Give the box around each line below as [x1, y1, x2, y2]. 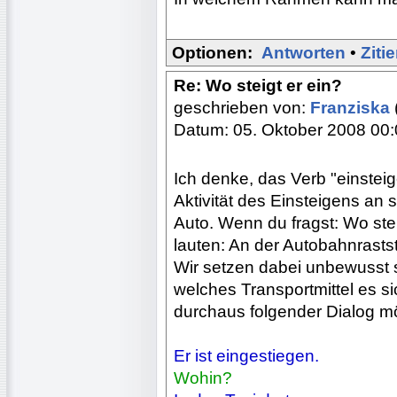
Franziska [310, 97, 394, 117]
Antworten [261, 43, 346, 62]
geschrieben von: [174, 97, 310, 117]
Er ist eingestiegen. [174, 346, 319, 365]
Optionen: [172, 43, 253, 62]
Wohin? [174, 368, 232, 387]
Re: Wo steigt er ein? [174, 75, 342, 95]
